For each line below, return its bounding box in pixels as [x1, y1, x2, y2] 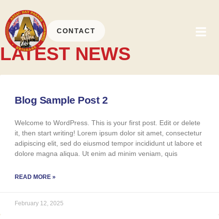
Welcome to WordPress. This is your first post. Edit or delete [15, 119, 200, 127]
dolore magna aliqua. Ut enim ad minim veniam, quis [15, 150, 177, 157]
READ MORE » [15, 174, 56, 180]
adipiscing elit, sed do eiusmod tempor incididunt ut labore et [15, 139, 202, 147]
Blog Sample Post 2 [15, 94, 108, 106]
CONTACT [57, 27, 96, 35]
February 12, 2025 [15, 200, 64, 207]
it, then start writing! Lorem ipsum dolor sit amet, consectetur [15, 129, 202, 137]
